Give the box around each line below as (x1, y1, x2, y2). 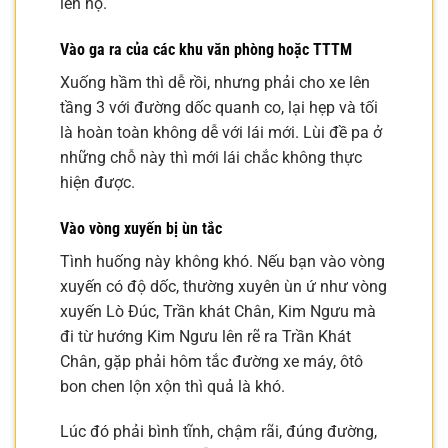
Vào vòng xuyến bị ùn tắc (60, 218, 222, 238)
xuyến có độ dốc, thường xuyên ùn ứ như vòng (60, 276, 387, 296)
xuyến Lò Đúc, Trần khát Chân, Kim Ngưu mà (60, 301, 376, 321)
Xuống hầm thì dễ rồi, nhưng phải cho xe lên (60, 72, 370, 92)
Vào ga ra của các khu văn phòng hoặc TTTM (60, 39, 352, 59)
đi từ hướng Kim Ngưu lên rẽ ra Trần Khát (60, 326, 351, 346)
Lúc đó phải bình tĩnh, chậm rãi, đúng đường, (60, 422, 377, 442)
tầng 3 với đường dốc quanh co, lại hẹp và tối (60, 97, 378, 117)
